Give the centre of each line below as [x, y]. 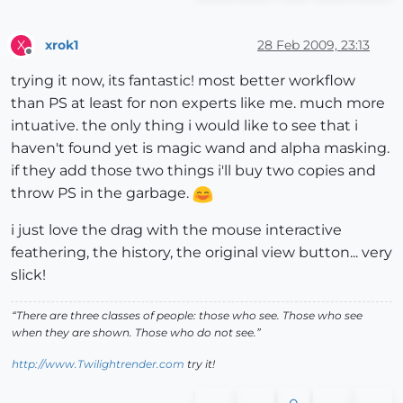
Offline [45, 59]
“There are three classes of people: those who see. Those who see [187, 316]
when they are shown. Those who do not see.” [136, 333]
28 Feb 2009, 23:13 [313, 45]
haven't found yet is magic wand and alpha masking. [200, 148]
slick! [28, 275]
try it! [200, 364]
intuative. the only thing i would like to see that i [184, 126]
